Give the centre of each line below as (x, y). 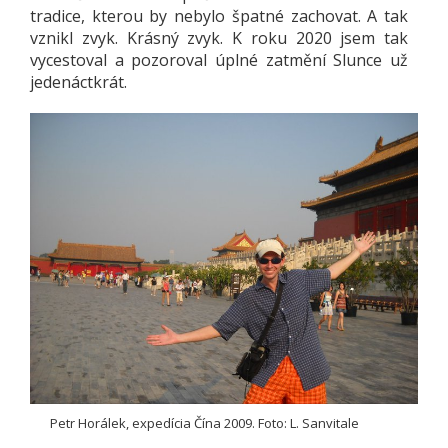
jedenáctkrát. (78, 81)
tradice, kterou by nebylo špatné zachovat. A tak (219, 15)
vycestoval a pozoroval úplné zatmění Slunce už (219, 59)
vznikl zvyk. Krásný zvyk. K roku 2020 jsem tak (219, 37)
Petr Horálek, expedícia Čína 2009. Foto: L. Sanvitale (204, 422)
